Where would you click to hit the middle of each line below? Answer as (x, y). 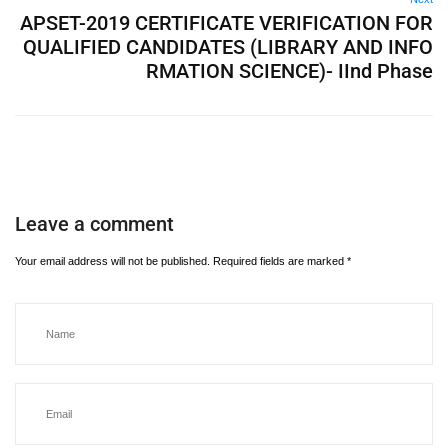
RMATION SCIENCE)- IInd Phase (289, 71)
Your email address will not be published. (112, 261)
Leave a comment (94, 224)
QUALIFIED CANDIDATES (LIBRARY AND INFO (228, 47)
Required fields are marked (280, 261)
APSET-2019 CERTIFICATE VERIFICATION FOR (226, 23)
